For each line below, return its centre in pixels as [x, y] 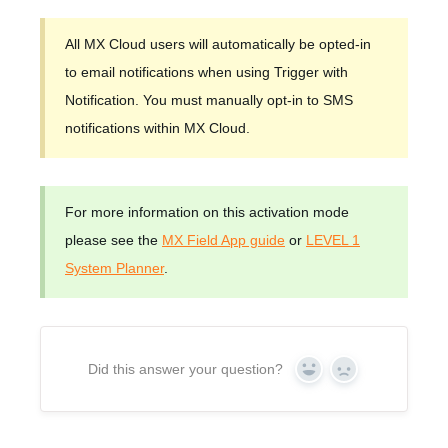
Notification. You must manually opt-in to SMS [209, 100]
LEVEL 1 [333, 240]
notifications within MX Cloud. [157, 128]
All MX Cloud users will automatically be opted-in [218, 44]
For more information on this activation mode [207, 212]
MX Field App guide [223, 240]
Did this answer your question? [185, 369]
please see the [113, 240]
